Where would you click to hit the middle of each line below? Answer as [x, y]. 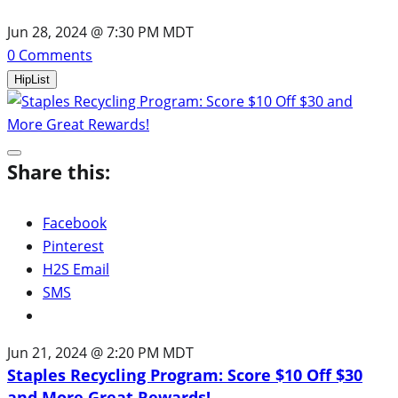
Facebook [75, 223]
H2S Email [76, 269]
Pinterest [73, 246]
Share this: [59, 171]
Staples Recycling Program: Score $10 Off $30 [185, 374]
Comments [54, 55]
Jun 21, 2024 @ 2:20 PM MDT [100, 352]
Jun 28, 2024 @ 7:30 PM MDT [100, 32]
